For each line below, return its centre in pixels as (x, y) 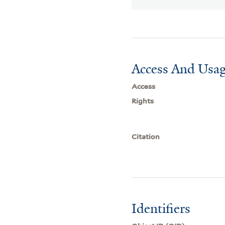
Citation (146, 137)
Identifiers (161, 209)
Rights (143, 101)
